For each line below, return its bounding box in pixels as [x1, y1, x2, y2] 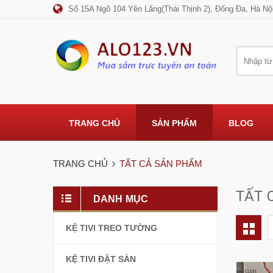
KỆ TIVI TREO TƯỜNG [66, 222, 157, 233]
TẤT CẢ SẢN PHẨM [119, 158, 202, 169]
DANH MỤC [93, 194, 149, 204]
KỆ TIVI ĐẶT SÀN [66, 254, 136, 264]
